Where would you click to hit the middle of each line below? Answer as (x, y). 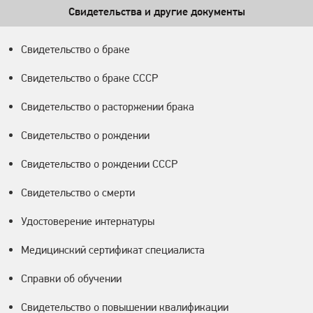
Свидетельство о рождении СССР (99, 164)
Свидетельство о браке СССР (89, 78)
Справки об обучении (71, 279)
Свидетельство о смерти (78, 193)
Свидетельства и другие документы (156, 12)
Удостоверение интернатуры (88, 221)
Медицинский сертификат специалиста (113, 250)
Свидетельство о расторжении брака (108, 107)
